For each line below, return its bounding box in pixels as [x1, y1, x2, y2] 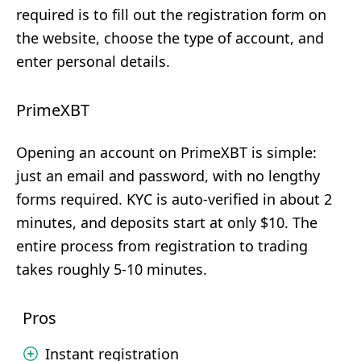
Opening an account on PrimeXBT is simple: [16, 143, 317, 162]
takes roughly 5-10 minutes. [16, 259, 207, 279]
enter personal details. [16, 52, 170, 71]
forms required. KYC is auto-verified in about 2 [16, 189, 332, 209]
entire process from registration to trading [16, 236, 308, 255]
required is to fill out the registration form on [16, 5, 326, 24]
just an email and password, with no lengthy [16, 166, 320, 185]
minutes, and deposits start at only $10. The [16, 213, 317, 232]
